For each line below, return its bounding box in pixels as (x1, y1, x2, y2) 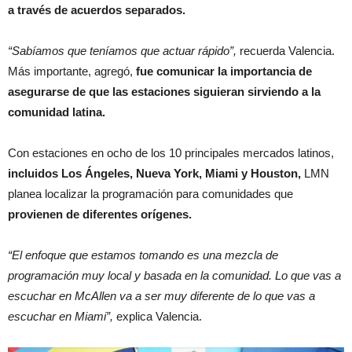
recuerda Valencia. (236, 43, 335, 57)
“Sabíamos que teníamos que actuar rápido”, (8, 43, 236, 57)
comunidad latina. (8, 104, 105, 119)
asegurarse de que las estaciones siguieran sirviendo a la (8, 84, 321, 98)
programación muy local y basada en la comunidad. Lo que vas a (8, 268, 341, 282)
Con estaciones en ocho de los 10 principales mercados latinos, (8, 145, 334, 159)
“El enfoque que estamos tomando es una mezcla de (8, 247, 278, 262)
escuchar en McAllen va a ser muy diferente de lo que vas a (8, 288, 315, 302)
